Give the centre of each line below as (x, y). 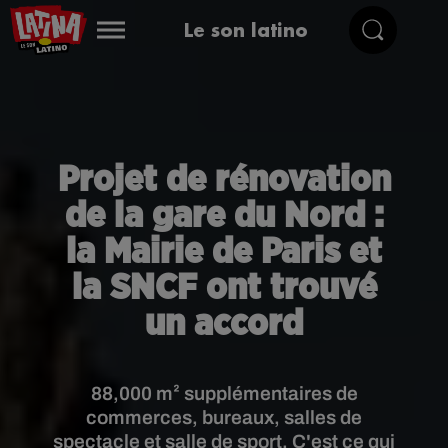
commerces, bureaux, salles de (224, 417)
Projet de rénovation (224, 180)
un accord (224, 324)
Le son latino (245, 29)
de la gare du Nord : (224, 216)
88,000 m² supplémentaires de (224, 393)
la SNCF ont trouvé (224, 288)
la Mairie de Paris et (224, 252)
